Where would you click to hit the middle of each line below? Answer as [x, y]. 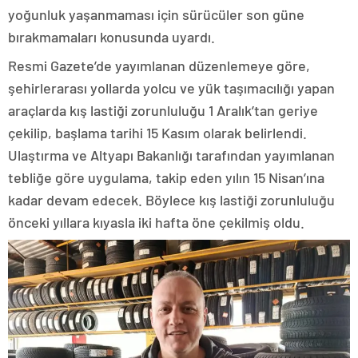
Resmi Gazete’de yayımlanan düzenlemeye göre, [159, 66]
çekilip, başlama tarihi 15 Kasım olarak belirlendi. [157, 133]
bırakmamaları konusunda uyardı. [111, 37]
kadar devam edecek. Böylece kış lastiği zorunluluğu [171, 200]
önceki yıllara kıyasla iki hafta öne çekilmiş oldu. [156, 223]
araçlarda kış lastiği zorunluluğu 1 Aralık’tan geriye [163, 111]
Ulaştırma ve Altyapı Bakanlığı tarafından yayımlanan [171, 155]
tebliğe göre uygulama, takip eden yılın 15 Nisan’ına [166, 178]
